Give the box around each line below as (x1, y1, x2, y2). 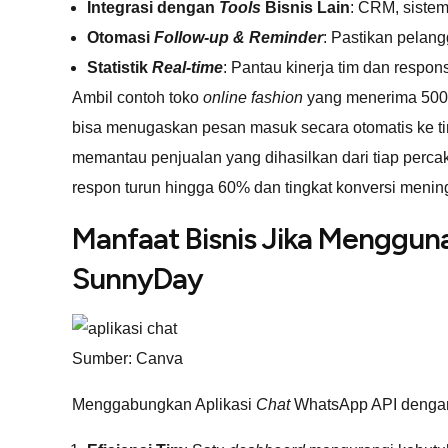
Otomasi (87, 28, 154, 46)
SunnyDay (72, 259, 203, 297)
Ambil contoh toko (72, 88, 199, 106)
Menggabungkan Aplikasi (72, 395, 256, 413)
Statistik (87, 58, 148, 76)
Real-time (148, 58, 223, 76)
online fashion (199, 88, 303, 106)
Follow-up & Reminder (154, 28, 323, 46)
